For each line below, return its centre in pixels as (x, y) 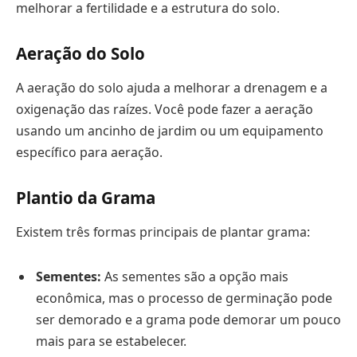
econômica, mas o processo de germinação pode (184, 298)
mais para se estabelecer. (111, 341)
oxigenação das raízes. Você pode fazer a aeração (165, 110)
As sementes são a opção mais (195, 277)
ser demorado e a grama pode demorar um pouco (188, 320)
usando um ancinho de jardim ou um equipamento (170, 131)
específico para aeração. (89, 153)
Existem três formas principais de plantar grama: (163, 232)
